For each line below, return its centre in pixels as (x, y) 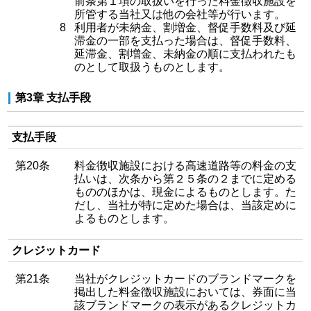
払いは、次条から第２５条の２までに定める (185, 179)
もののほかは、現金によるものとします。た (185, 192)
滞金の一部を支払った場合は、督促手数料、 (185, 41)
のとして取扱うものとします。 (152, 67)
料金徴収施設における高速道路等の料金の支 (185, 166)
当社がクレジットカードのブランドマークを (185, 279)
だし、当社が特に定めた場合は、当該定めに (185, 205)
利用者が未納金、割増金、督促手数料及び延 (185, 27)
